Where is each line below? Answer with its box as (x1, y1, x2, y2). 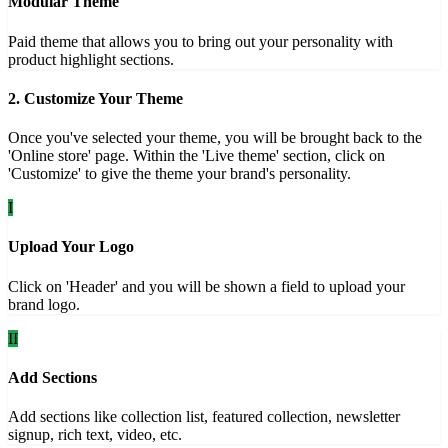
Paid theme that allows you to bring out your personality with (8, 32, 393, 50)
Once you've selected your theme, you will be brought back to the (8, 129, 422, 147)
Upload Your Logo (8, 238, 134, 256)
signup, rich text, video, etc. (8, 426, 182, 444)
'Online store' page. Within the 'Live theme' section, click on (8, 147, 385, 165)
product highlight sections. (8, 50, 174, 68)
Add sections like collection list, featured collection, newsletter (8, 408, 400, 426)
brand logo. (8, 295, 80, 313)
